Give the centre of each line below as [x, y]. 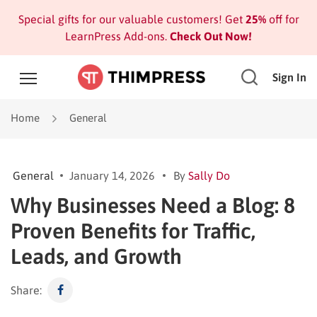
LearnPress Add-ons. [116, 36]
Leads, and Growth [96, 256]
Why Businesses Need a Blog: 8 [153, 205]
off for [282, 19]
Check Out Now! [209, 36]
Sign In [289, 77]
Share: [26, 290]
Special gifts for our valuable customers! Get [132, 19]
